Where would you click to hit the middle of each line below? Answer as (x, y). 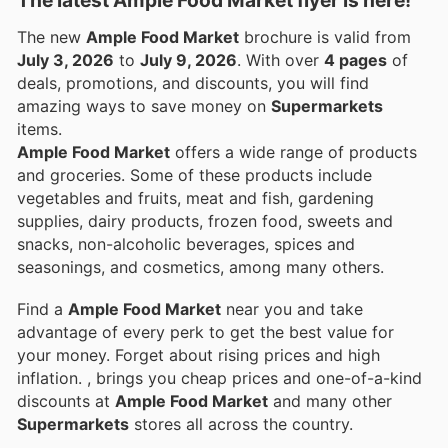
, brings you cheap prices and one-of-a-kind (254, 378)
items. (39, 128)
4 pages (355, 59)
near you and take (292, 309)
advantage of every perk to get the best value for (205, 332)
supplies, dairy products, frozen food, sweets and (205, 220)
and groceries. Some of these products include (194, 174)
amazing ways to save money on (144, 105)
